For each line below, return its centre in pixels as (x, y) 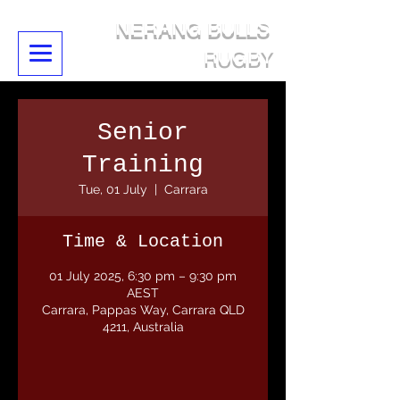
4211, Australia (143, 327)
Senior (143, 133)
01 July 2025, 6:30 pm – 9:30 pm (143, 276)
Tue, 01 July (112, 189)
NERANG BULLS (193, 28)
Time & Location (143, 242)
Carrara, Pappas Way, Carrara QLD (143, 310)
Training (143, 165)
